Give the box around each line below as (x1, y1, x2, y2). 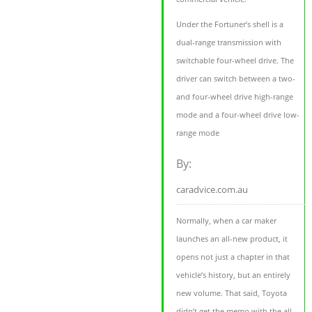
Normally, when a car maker (176, 215, 277, 226)
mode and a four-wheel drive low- (176, 109, 300, 120)
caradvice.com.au (176, 183, 249, 196)
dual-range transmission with (176, 37, 282, 48)
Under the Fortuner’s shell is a (176, 19, 284, 30)
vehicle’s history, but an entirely (176, 270, 291, 281)
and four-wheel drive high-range (176, 91, 294, 102)
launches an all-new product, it (176, 233, 288, 244)
